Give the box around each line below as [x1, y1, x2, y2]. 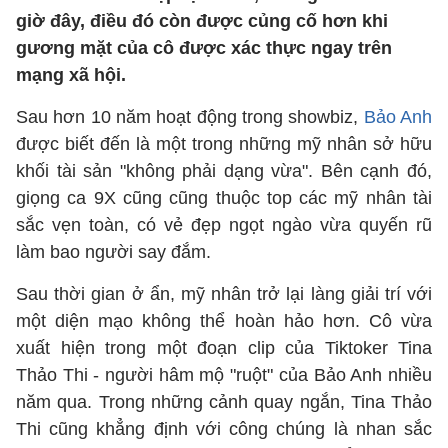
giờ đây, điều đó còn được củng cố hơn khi [16, 11, 388, 31]
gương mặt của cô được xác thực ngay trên [16, 38, 392, 58]
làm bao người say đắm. [16, 242, 211, 262]
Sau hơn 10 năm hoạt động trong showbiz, [16, 107, 364, 127]
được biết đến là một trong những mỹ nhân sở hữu [16, 134, 432, 154]
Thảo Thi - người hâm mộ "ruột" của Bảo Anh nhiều [16, 365, 432, 385]
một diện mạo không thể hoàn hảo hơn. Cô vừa [16, 311, 432, 331]
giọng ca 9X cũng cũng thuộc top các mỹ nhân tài [16, 188, 432, 208]
